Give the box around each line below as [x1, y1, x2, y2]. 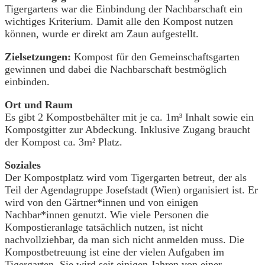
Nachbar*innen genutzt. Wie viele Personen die [5, 208, 209, 221]
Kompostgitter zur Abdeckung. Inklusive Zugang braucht [5, 123, 250, 135]
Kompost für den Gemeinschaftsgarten [71, 50, 240, 63]
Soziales [5, 159, 41, 171]
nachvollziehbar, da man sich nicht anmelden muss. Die [5, 233, 244, 245]
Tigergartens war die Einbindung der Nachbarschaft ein [5, 2, 243, 15]
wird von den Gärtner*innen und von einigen [5, 196, 198, 208]
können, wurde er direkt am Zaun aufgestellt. [5, 27, 199, 40]
